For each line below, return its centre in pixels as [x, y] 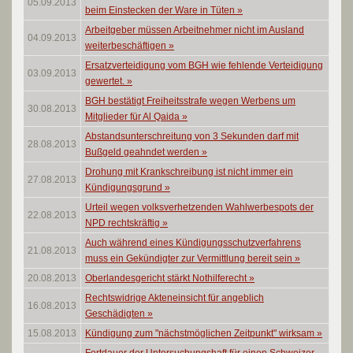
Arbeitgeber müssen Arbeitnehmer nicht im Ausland [195, 30]
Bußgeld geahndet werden [143, 152]
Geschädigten [116, 314]
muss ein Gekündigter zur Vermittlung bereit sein [190, 258]
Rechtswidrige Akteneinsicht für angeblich [175, 298]
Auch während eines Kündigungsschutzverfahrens [193, 243]
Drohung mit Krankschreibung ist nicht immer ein [189, 172]
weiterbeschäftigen [127, 46]
